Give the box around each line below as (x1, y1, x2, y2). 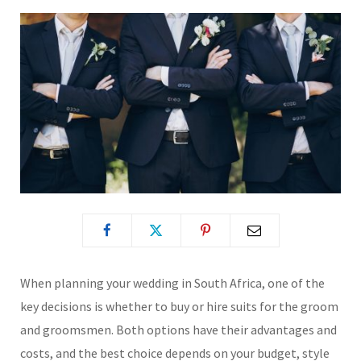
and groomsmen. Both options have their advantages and (20, 321, 337, 338)
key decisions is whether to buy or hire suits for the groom (20, 297, 338, 314)
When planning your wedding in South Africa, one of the (20, 274, 325, 291)
